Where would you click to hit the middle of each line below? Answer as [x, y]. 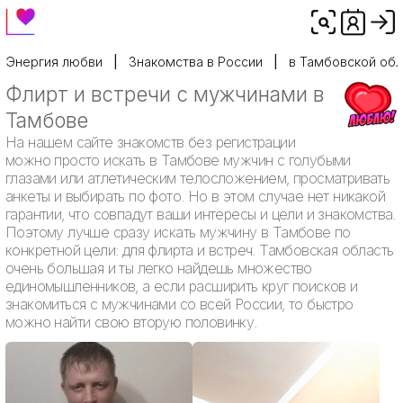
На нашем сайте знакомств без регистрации [150, 142]
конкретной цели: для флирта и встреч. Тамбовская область [200, 250]
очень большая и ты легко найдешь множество [159, 268]
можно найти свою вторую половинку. [131, 322]
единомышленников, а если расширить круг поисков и [182, 286]
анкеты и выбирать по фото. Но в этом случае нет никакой [195, 196]
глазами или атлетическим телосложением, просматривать [198, 178]
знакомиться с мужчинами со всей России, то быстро [179, 304]
